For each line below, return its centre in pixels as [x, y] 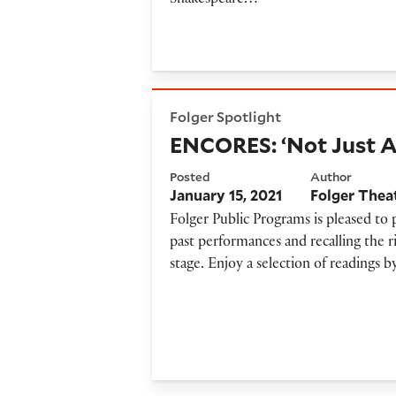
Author [331, 176]
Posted [190, 176]
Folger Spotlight [226, 117]
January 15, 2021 [226, 194]
